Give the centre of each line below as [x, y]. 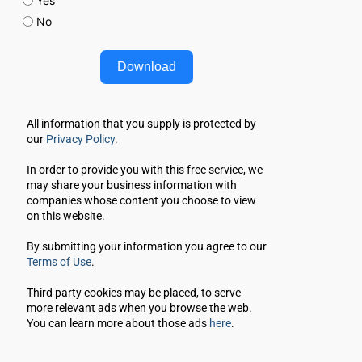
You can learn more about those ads [118, 323]
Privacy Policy [80, 139]
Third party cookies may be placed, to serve [133, 293]
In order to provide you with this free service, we [144, 170]
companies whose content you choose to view [141, 200]
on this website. [65, 216]
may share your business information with [131, 185]
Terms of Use [59, 262]
